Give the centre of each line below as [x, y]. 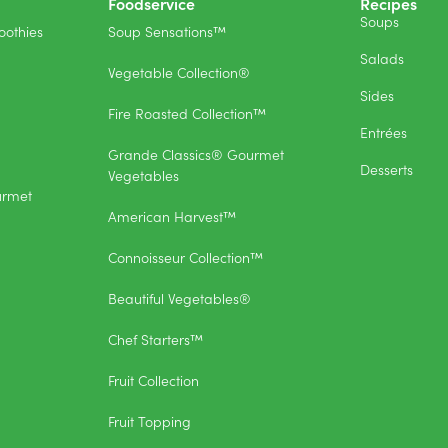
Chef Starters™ [155, 339]
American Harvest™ [172, 216]
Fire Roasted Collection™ [187, 113]
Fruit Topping [149, 421]
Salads [382, 58]
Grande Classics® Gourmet [196, 154]
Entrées [383, 132]
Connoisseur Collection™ [185, 257]
